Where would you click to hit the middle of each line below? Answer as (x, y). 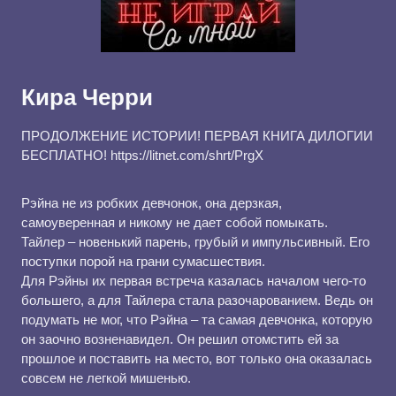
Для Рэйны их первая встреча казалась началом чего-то (194, 281)
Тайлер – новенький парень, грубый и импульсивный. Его (195, 242)
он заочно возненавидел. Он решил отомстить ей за (180, 339)
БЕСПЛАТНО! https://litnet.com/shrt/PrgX (142, 155)
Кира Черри (87, 97)
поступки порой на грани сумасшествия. (143, 261)
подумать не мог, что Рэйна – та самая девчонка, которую (197, 320)
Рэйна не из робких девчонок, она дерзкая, (152, 203)
